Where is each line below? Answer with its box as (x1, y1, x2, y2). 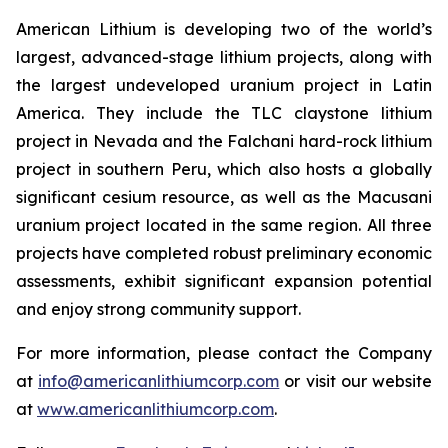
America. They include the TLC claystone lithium (16, 103, 432, 123)
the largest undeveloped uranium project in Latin (16, 75, 432, 95)
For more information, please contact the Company (16, 343, 432, 363)
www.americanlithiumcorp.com (37, 399, 274, 419)
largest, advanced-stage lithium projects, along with (16, 47, 432, 67)
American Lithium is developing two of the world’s (16, 19, 432, 39)
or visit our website (279, 371, 433, 391)
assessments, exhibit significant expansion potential (16, 271, 432, 291)
